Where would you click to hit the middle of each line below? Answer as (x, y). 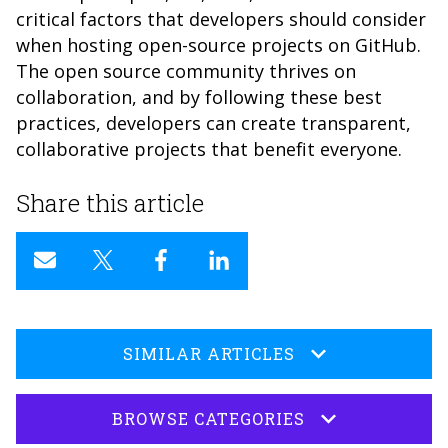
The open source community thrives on (186, 71)
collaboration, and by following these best (199, 97)
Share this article (110, 203)
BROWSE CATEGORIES (208, 419)
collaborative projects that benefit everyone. (209, 149)
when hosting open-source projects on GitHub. (218, 45)
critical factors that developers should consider (221, 19)
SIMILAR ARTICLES (208, 354)
